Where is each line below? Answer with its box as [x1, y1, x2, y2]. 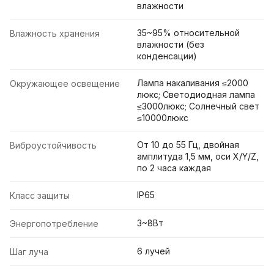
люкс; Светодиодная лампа [137, 89, 255, 100]
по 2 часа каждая [137, 163, 211, 174]
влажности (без [137, 39, 204, 50]
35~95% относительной [137, 28, 240, 39]
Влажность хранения [10, 28, 100, 39]
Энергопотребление [10, 218, 98, 229]
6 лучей [137, 246, 170, 257]
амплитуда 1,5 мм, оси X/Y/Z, [137, 151, 259, 162]
